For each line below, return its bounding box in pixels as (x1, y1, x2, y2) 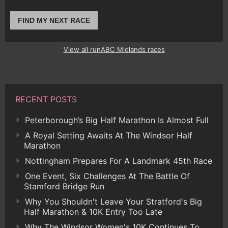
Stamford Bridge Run (24, 181, 104, 191)
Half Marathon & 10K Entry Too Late (24, 206, 162, 217)
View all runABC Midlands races (63, 45, 165, 53)
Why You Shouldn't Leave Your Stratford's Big (25, 196, 202, 207)
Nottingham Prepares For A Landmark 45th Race (25, 155, 212, 166)
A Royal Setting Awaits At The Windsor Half (25, 130, 192, 140)
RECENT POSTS (15, 94, 77, 104)
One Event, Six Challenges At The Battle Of (25, 170, 190, 181)
